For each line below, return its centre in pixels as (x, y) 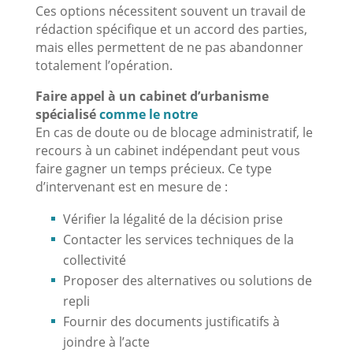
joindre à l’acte (106, 342)
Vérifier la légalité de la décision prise (173, 219)
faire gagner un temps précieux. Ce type (153, 168)
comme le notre (148, 114)
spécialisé (65, 114)
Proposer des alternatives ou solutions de (187, 280)
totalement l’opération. (104, 65)
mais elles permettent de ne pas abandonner (169, 47)
